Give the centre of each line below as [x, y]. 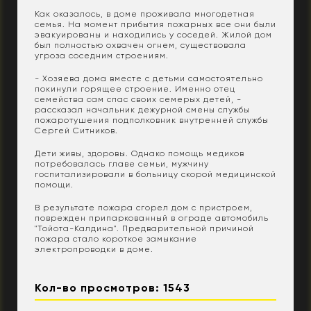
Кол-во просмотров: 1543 [112, 287]
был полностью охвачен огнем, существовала [141, 45]
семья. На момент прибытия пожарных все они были [155, 24]
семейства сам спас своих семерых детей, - [138, 99]
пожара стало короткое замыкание [116, 238]
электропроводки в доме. [94, 249]
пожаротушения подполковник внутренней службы [152, 120]
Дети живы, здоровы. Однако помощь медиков [140, 153]
